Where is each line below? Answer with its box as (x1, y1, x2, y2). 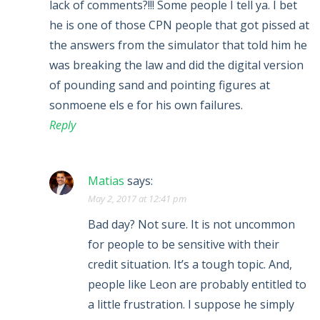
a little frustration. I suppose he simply (88, 296, 294, 312)
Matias (88, 173, 124, 189)
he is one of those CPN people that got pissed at (49, 17, 309, 33)
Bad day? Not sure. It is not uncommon (88, 216, 295, 232)
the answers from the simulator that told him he (49, 37, 307, 53)
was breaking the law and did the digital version (49, 57, 304, 73)
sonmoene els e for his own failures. (49, 97, 243, 113)
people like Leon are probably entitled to (88, 276, 306, 292)
